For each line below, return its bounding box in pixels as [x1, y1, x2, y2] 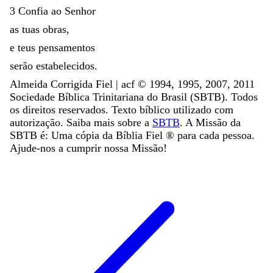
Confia [18, 4, 51, 17]
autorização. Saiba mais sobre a [10, 116, 149, 129]
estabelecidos [36, 59, 94, 72]
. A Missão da [180, 116, 241, 129]
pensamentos [38, 41, 95, 54]
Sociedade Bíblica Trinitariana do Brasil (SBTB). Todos [10, 90, 258, 103]
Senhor [65, 4, 96, 17]
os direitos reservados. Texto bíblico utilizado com [10, 103, 233, 116]
